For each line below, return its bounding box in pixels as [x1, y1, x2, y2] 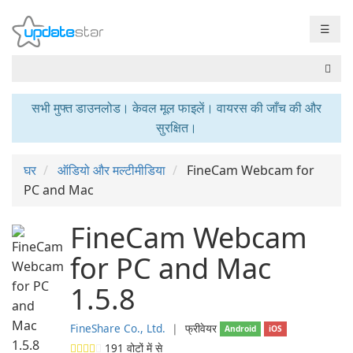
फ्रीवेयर [185, 321, 217, 336]
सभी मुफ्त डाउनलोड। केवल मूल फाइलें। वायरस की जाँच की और [32, 99, 321, 117]
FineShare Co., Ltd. [70, 321, 165, 336]
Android [225, 323, 257, 334]
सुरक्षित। [156, 119, 197, 136]
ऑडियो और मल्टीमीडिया [58, 162, 165, 179]
